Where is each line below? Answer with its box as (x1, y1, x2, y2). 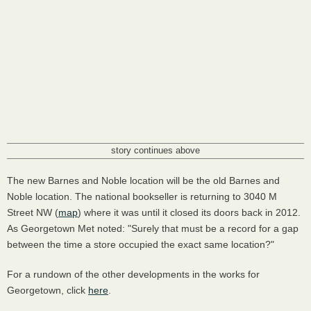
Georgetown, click (7, 285, 88, 296)
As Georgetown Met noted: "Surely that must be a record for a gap (7, 223, 299, 235)
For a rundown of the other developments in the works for (7, 269, 260, 280)
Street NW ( (7, 207, 58, 219)
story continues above (111, 146, 200, 156)
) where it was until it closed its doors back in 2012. (78, 207, 301, 219)
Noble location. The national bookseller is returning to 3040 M (7, 191, 277, 203)
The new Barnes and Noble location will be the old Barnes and (7, 175, 280, 187)
